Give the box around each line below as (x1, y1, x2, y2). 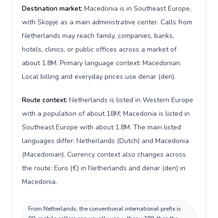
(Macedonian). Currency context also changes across (22, 150, 186, 159)
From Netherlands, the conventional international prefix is (28, 205, 181, 213)
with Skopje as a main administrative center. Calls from (22, 18, 192, 27)
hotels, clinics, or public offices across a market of (22, 45, 177, 54)
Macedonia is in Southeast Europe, (84, 4, 191, 13)
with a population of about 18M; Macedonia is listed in (22, 109, 190, 118)
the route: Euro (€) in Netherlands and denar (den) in (22, 163, 185, 173)
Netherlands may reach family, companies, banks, (22, 31, 174, 40)
